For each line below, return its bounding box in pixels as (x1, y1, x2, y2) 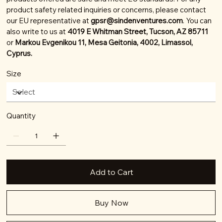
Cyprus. (6, 49, 33, 58)
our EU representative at (6, 16, 91, 26)
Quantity (6, 111, 36, 121)
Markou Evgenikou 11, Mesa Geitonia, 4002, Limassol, (13, 38, 193, 48)
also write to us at (6, 27, 68, 37)
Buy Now (95, 198, 128, 208)
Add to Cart (90, 167, 133, 177)
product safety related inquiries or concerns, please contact (6, 5, 207, 15)
